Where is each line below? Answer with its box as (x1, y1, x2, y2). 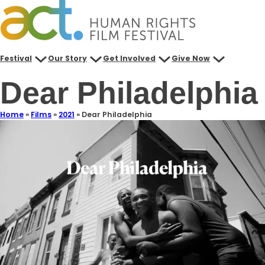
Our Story (48, 53, 88, 63)
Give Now (172, 53, 211, 63)
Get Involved (103, 53, 156, 63)
